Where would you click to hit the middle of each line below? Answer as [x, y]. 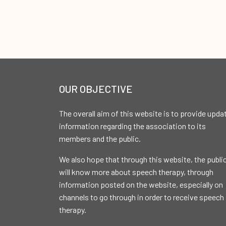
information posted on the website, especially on [141, 184]
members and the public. [100, 138]
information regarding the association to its [132, 126]
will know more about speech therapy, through [136, 172]
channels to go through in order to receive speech [142, 197]
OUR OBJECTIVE [96, 89]
